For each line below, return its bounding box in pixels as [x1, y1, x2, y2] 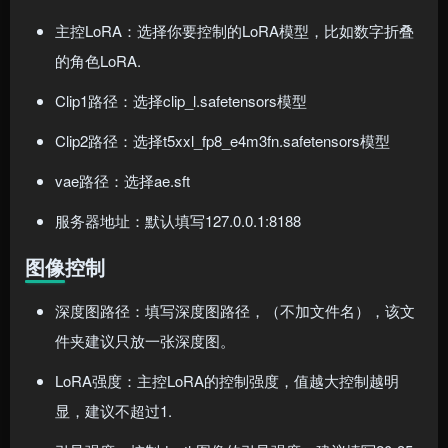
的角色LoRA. [55, 50, 141, 72]
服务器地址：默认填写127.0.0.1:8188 [55, 210, 301, 232]
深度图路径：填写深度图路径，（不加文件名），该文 [55, 300, 415, 322]
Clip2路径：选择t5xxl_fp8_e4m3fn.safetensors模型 [55, 130, 390, 152]
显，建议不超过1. [55, 400, 172, 422]
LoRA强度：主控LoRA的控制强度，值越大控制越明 [55, 370, 399, 392]
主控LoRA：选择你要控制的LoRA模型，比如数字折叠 [55, 20, 414, 42]
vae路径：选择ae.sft [55, 170, 190, 192]
